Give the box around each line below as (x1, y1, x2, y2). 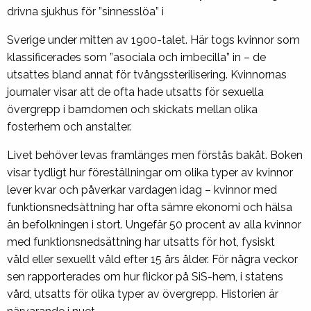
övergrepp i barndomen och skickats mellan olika (7, 103, 258, 117)
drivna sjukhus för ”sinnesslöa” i (7, 5, 164, 19)
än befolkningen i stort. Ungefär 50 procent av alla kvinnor (7, 218, 301, 232)
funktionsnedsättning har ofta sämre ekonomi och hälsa (7, 201, 292, 215)
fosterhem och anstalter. (7, 120, 131, 134)
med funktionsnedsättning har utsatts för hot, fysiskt (7, 235, 275, 249)
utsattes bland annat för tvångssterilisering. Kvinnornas (7, 68, 287, 82)
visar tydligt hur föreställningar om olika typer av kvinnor (7, 166, 293, 180)
